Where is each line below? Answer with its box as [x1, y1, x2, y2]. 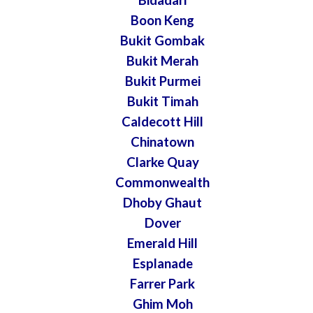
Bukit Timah [126, 93, 198, 109]
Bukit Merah [126, 52, 199, 68]
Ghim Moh [132, 296, 193, 312]
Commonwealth [115, 174, 210, 190]
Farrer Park [130, 275, 196, 291]
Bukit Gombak [120, 32, 205, 48]
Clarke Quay [126, 154, 199, 170]
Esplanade [132, 255, 193, 271]
